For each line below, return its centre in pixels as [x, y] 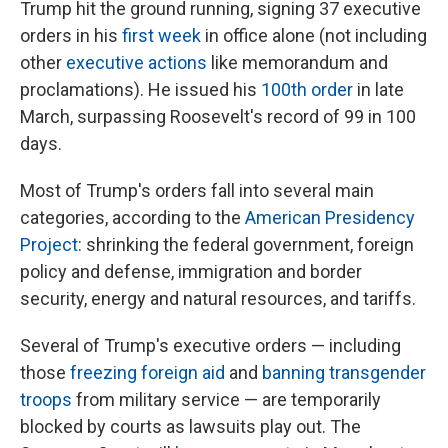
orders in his [71, 35]
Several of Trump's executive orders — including [210, 345]
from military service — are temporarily [226, 399]
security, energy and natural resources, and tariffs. [218, 298]
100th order [309, 89]
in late [380, 89]
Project [49, 244]
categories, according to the [132, 217]
